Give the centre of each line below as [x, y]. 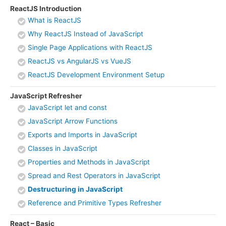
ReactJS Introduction [46, 9]
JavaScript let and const [67, 107]
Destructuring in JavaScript [75, 189]
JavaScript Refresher [46, 96]
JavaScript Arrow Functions [73, 121]
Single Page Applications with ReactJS [90, 48]
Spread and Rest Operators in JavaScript [94, 175]
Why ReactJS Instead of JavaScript [86, 34]
